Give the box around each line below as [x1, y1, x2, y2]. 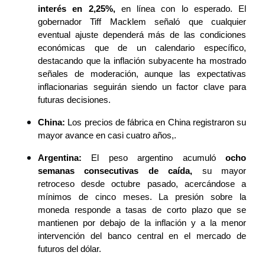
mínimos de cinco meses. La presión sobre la [38, 192, 246, 202]
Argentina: [38, 153, 92, 163]
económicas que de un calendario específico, [38, 43, 246, 53]
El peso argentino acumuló [91, 153, 216, 163]
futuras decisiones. [38, 95, 111, 105]
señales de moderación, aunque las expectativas [38, 69, 246, 79]
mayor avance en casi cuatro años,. [38, 131, 176, 141]
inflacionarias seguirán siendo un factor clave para [38, 82, 246, 92]
